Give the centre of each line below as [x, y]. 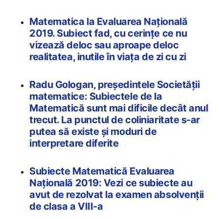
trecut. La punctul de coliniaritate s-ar [115, 120]
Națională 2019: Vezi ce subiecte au [111, 183]
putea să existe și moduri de [93, 132]
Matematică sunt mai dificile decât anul [119, 108]
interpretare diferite [74, 143]
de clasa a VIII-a [66, 207]
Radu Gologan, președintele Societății [115, 85]
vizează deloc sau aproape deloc [104, 45]
